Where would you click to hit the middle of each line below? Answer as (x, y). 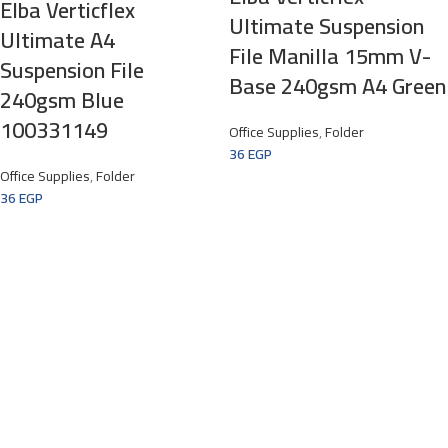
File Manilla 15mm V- (330, 55)
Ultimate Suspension (326, 25)
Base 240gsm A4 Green (337, 85)
